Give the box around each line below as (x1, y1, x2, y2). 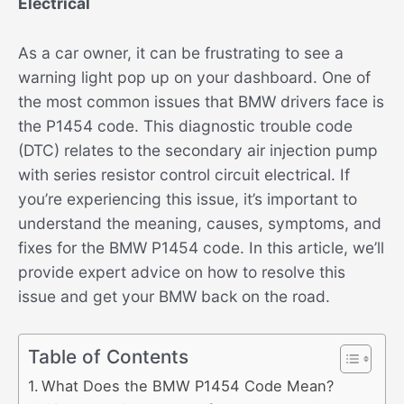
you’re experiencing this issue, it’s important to (18, 188, 357, 208)
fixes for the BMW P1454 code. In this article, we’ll (18, 237, 384, 257)
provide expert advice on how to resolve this (18, 262, 345, 281)
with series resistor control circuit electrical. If (18, 164, 350, 184)
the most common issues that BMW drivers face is (18, 91, 384, 111)
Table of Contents (28, 344, 188, 368)
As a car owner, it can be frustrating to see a (18, 42, 344, 62)
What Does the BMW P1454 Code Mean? (41, 376, 335, 395)
